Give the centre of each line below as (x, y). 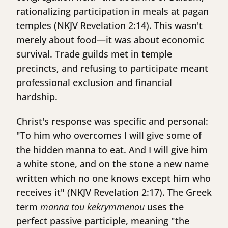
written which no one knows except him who (113, 178)
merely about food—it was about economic (110, 40)
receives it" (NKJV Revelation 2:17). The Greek (114, 193)
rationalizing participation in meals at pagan (112, 11)
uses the (164, 207)
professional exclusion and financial (94, 83)
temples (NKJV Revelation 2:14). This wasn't (109, 26)
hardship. (37, 97)
